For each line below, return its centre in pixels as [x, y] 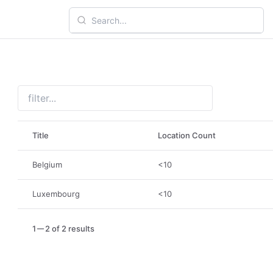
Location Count [187, 135]
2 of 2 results [70, 229]
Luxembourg [56, 194]
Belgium [48, 165]
